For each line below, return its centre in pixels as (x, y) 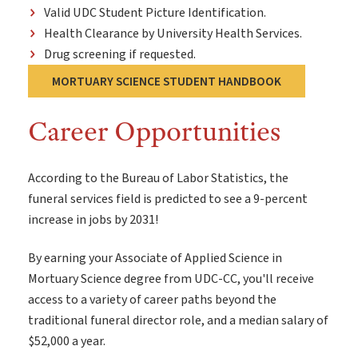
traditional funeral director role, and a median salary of (178, 321)
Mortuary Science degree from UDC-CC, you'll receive (171, 279)
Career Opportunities (154, 131)
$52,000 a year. (67, 342)
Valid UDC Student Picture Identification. (155, 13)
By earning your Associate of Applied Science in (155, 259)
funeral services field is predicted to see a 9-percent (168, 199)
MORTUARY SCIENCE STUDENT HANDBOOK (167, 82)
